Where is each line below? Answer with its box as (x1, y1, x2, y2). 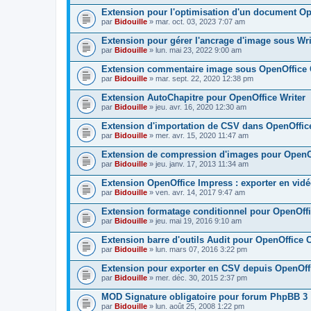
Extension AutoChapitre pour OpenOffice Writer (101, 92, 305, 103)
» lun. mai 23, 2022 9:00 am (147, 45, 242, 54)
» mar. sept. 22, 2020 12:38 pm (147, 74, 253, 83)
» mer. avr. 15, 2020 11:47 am (147, 131, 249, 140)
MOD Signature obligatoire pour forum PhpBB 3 (101, 291, 308, 302)
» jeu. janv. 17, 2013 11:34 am (147, 159, 249, 168)
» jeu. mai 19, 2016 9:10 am (147, 216, 242, 225)
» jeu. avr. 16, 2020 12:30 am (147, 102, 246, 111)
